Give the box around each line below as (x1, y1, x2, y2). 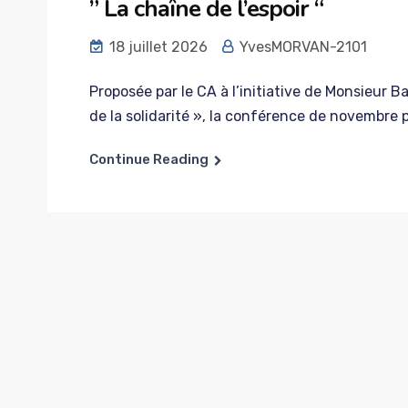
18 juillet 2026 (106, 38, 208, 56)
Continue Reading (89, 151, 209, 168)
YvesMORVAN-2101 (236, 38, 367, 56)
